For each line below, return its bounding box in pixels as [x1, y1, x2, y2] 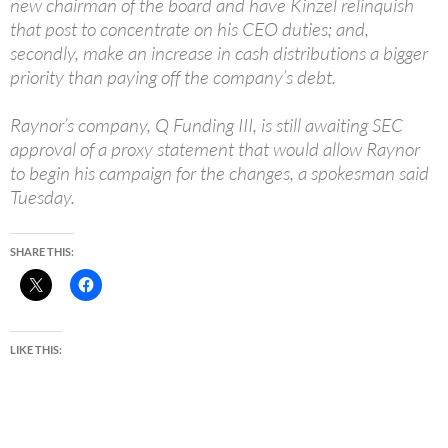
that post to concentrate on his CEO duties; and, [10, 17, 369, 42]
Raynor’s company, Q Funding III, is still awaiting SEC [10, 113, 403, 138]
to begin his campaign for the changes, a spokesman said [10, 161, 429, 186]
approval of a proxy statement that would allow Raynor [10, 137, 420, 162]
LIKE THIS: [10, 343, 62, 357]
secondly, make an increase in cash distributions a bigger [10, 41, 428, 66]
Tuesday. [10, 185, 75, 210]
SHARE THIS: [10, 245, 74, 259]
